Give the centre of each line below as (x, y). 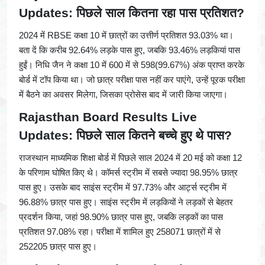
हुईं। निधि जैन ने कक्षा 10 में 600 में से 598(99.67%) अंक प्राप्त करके (132, 65)
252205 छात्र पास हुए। (58, 247)
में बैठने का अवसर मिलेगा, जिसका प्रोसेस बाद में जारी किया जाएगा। (123, 95)
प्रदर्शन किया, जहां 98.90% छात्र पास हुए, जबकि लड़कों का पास (121, 217)
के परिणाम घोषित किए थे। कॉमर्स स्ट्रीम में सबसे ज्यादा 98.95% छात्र (128, 173)
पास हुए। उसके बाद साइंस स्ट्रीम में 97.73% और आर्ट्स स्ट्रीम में (123, 188)
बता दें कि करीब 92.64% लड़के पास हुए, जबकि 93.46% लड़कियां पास (130, 50)
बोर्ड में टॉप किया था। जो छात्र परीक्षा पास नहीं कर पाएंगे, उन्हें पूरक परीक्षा (132, 80)
